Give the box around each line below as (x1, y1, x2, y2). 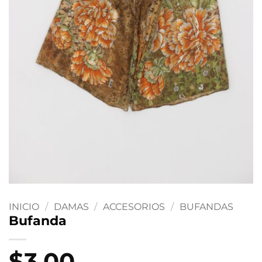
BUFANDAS (179, 201, 233, 212)
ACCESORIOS (103, 201, 166, 212)
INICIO (9, 201, 39, 212)
